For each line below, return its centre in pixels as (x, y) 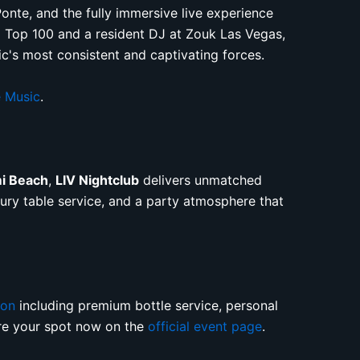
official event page (205, 326)
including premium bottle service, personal (147, 305)
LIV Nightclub (98, 180)
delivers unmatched (201, 180)
